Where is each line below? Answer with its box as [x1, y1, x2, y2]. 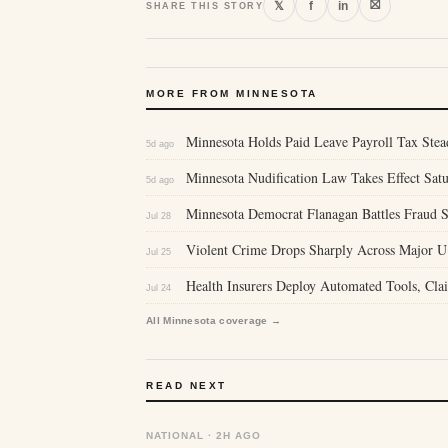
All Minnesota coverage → [146, 315, 282, 326]
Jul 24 [146, 283, 171, 293]
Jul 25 [146, 247, 171, 257]
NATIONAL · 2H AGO [146, 430, 261, 441]
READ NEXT [146, 380, 227, 391]
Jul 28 [146, 211, 171, 221]
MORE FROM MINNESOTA [146, 88, 318, 99]
